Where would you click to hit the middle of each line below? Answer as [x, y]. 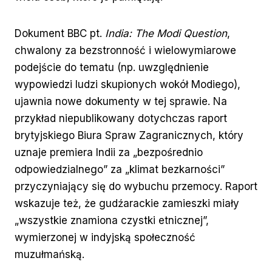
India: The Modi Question [166, 34]
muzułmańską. [51, 255]
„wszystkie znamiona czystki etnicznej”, [112, 221]
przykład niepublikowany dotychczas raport [121, 119]
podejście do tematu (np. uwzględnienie [112, 68]
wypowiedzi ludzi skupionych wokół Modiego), [127, 85]
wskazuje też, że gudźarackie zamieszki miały [127, 204]
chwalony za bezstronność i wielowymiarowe [125, 51]
